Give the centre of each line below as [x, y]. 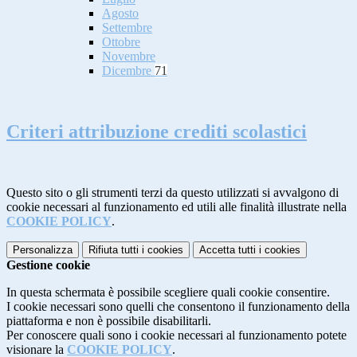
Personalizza [43, 249]
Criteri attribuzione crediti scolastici [157, 132]
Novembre [129, 57]
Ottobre [121, 42]
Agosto [120, 14]
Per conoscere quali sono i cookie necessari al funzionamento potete [177, 335]
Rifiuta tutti [114, 249]
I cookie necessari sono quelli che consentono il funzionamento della [178, 306]
